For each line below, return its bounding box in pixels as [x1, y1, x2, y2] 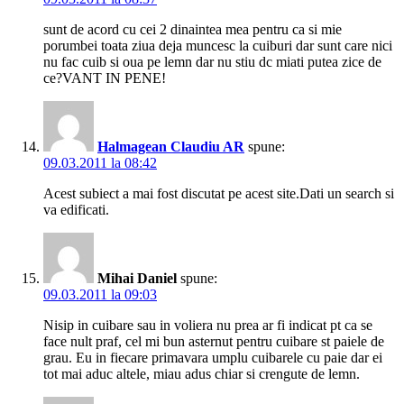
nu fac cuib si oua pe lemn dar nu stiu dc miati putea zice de [43, 54, 381, 70]
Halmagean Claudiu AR [97, 139, 244, 155]
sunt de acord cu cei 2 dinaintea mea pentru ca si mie [43, 22, 342, 38]
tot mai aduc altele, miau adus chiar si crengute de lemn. [43, 366, 360, 382]
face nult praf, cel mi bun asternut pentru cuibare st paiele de [43, 334, 384, 350]
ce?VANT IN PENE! [43, 70, 166, 87]
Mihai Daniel [97, 271, 177, 287]
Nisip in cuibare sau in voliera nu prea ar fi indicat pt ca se [43, 317, 372, 334]
